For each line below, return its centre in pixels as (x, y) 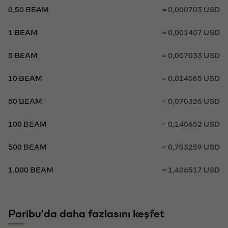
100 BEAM (27, 123)
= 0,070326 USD (191, 101)
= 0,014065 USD (191, 78)
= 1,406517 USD (191, 169)
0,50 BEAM (28, 9)
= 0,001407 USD (191, 32)
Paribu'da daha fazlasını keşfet (86, 213)
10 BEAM (25, 78)
